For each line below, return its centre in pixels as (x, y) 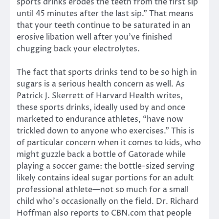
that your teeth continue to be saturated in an (104, 26)
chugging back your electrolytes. (78, 49)
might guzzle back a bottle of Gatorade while (101, 155)
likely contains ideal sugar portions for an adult (105, 178)
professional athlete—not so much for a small (103, 190)
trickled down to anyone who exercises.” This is (106, 131)
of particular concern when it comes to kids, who (109, 143)
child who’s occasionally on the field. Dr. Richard (108, 202)
